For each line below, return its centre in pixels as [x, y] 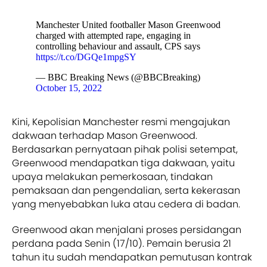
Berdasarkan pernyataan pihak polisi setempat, [125, 149]
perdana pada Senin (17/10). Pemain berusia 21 [122, 243]
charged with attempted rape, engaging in [113, 35]
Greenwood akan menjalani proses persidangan [127, 229]
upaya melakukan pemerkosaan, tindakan [112, 176]
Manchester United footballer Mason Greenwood [128, 24]
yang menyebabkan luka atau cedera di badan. [126, 204]
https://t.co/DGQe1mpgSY [86, 57]
